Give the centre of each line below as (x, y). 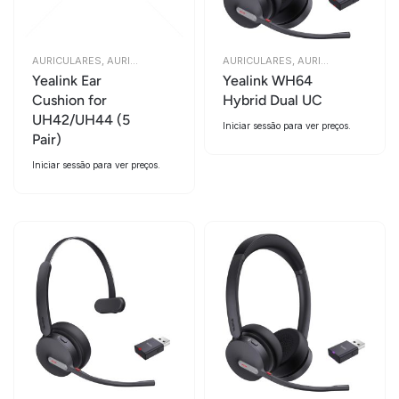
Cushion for (69, 100)
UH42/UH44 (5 (81, 120)
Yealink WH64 (268, 81)
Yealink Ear (67, 81)
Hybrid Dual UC (273, 100)
